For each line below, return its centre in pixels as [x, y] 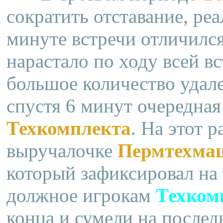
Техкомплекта [69, 128]
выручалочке [62, 150]
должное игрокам [81, 195]
